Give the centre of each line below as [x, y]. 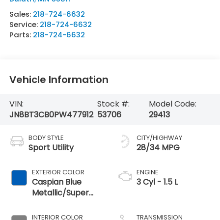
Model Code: [172, 104]
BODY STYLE [46, 138]
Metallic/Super [60, 193]
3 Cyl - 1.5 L [157, 182]
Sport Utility [51, 148]
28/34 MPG [158, 148]
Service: [24, 25]
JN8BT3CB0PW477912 [51, 114]
